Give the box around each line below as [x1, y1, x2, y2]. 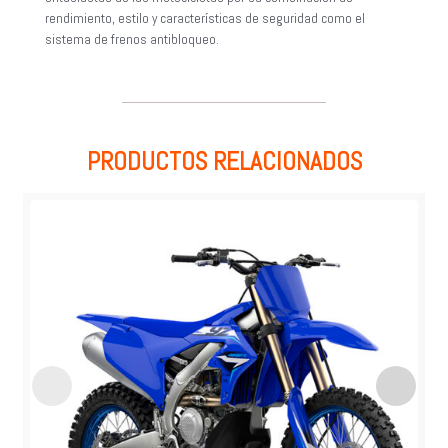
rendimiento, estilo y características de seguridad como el [45, 10, 365, 28]
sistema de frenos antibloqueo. [45, 31, 219, 49]
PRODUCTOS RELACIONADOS [86, 146, 362, 178]
